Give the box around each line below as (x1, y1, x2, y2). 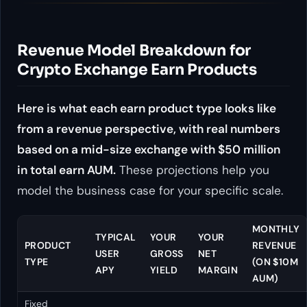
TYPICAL (95, 231, 136, 244)
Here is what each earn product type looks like (17, 100, 276, 116)
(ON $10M (251, 256, 299, 269)
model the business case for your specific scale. (17, 182, 283, 198)
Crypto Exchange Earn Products (17, 60, 257, 79)
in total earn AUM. (17, 162, 116, 177)
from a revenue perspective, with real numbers (17, 121, 280, 136)
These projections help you (116, 162, 269, 177)
